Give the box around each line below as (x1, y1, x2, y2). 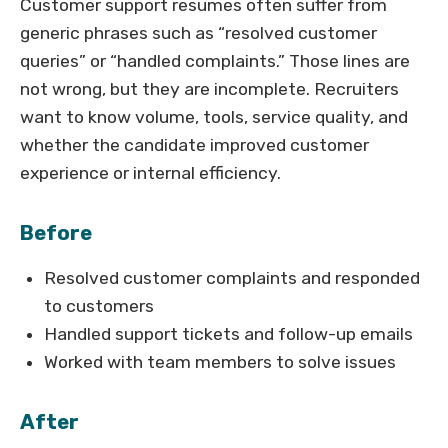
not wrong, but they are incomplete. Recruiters (20, 79, 399, 100)
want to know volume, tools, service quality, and (20, 107, 408, 128)
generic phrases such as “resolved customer (20, 23, 377, 44)
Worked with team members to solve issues (44, 352, 396, 373)
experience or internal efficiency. (20, 163, 281, 184)
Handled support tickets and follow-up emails (44, 324, 413, 345)
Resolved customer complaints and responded (44, 268, 420, 289)
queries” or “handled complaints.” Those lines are (20, 51, 410, 72)
